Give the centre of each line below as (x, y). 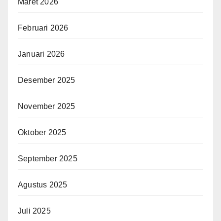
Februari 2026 (43, 28)
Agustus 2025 (43, 185)
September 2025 (48, 159)
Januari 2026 (41, 54)
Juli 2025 (34, 211)
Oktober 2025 (42, 133)
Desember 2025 (47, 80)
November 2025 (47, 107)
